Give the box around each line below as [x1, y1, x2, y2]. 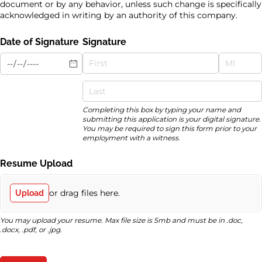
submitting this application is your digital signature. [82, 115, 261, 124]
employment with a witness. [82, 133, 180, 143]
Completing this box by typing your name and [82, 105, 241, 115]
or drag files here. [49, 187, 120, 198]
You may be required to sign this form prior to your [82, 124, 257, 133]
